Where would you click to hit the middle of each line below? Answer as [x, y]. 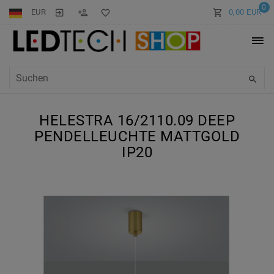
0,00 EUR [245, 12]
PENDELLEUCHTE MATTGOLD [137, 137]
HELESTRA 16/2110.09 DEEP [137, 121]
